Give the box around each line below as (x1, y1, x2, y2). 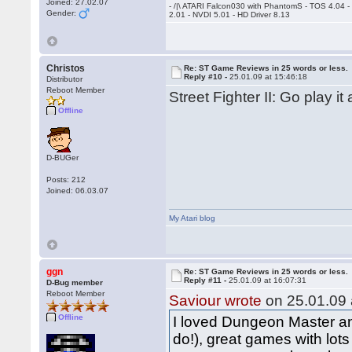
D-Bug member (46, 278, 104, 287)
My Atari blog (169, 214, 216, 222)
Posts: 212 (46, 175, 86, 184)
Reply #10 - (184, 72, 230, 81)
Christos (46, 63, 86, 74)
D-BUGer (46, 153, 79, 162)
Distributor (46, 75, 83, 83)
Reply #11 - (184, 276, 229, 284)
